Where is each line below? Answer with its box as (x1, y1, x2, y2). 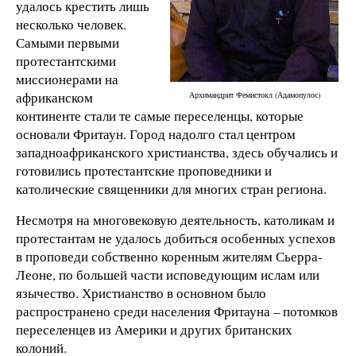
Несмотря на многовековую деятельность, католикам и (16, 211, 335, 230)
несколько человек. (16, 14, 126, 33)
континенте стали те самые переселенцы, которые (16, 106, 304, 125)
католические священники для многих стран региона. (16, 179, 327, 198)
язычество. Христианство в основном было (16, 284, 266, 303)
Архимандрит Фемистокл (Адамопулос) (188, 88, 320, 100)
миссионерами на (16, 69, 118, 88)
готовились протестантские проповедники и (16, 161, 272, 180)
